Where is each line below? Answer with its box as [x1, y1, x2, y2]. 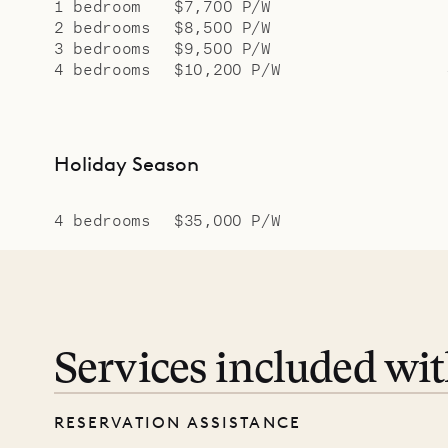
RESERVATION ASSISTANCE [54, 413, 301, 433]
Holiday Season [54, 151, 199, 176]
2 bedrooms [54, 16, 151, 36]
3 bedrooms [54, 37, 151, 57]
